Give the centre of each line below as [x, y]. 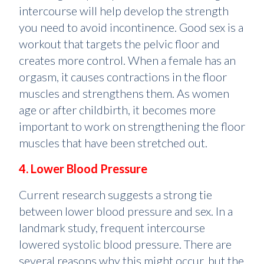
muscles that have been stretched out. [113, 143]
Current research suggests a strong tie [115, 194]
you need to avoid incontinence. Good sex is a [131, 27]
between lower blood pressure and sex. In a [126, 211]
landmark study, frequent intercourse [112, 227]
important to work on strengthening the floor [132, 126]
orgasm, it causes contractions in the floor [123, 77]
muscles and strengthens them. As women [124, 93]
